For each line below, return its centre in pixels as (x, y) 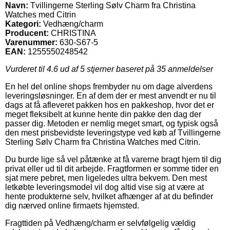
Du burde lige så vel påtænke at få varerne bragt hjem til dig (113, 159)
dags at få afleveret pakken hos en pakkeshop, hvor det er (110, 105)
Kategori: (23, 24)
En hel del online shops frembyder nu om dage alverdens (109, 86)
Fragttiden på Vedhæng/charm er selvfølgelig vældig (100, 223)
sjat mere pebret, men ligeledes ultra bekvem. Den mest (106, 178)
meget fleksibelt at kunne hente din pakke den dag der (103, 114)
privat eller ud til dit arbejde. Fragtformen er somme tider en (112, 168)
